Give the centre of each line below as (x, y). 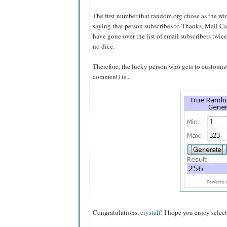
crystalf (150, 213)
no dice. (104, 46)
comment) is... (112, 77)
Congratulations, (117, 213)
